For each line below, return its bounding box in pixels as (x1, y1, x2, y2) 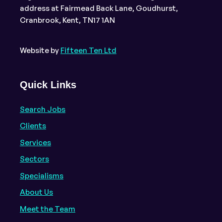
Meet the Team (20, 204, 75, 214)
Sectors (20, 154, 49, 164)
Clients (20, 121, 46, 131)
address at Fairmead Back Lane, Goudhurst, (20, 3, 178, 13)
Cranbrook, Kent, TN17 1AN (20, 15, 115, 25)
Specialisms (20, 170, 63, 180)
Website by (20, 46, 60, 55)
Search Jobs (20, 104, 65, 114)
